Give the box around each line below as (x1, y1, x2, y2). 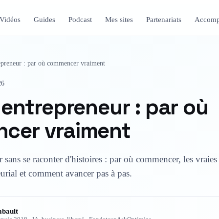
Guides (33, 16, 55, 24)
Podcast (68, 16, 92, 24)
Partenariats (146, 16, 182, 24)
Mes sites (105, 16, 133, 24)
